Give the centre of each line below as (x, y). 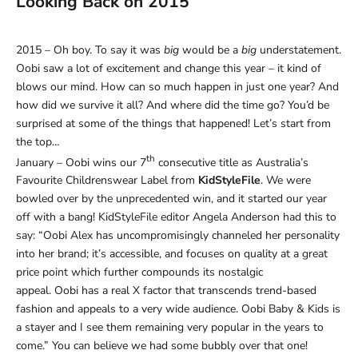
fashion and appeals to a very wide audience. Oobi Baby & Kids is (178, 309)
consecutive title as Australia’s (233, 162)
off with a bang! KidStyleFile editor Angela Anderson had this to (176, 217)
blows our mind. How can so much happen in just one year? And (177, 86)
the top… (38, 141)
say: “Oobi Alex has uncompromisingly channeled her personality (178, 236)
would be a (210, 50)
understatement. (300, 50)
